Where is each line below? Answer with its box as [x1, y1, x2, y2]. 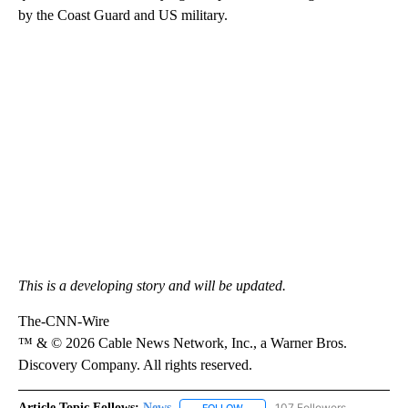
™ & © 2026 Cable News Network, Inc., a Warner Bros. [18, 334, 347, 351]
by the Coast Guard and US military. [18, 6, 228, 23]
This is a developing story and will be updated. [18, 277, 286, 293]
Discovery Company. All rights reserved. [18, 356, 252, 372]
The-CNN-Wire [18, 312, 109, 329]
